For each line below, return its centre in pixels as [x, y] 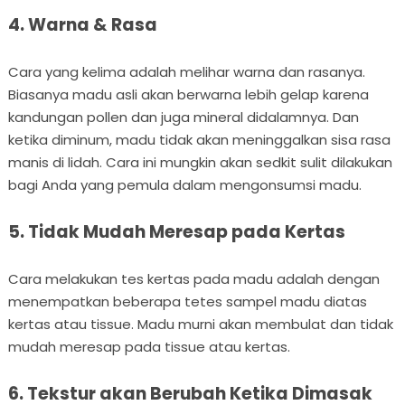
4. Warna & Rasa [82, 24]
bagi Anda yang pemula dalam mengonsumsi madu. [184, 184]
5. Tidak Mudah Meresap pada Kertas [176, 231]
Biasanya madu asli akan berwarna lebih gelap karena [188, 94]
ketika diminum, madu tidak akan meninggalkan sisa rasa [199, 139]
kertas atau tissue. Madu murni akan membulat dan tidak [200, 324]
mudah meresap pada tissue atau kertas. [149, 346]
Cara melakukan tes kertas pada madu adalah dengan [193, 278]
